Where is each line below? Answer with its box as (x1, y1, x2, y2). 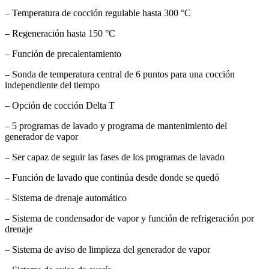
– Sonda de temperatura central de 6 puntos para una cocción (5, 68, 235, 79)
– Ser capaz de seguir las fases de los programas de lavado (5, 151, 225, 162)
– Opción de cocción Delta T (5, 100, 115, 110)
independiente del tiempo (5, 79, 100, 90)
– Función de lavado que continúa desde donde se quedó (5, 172, 219, 183)
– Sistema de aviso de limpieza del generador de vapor (5, 244, 210, 255)
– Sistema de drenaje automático (5, 192, 127, 203)
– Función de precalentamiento (5, 48, 121, 59)
